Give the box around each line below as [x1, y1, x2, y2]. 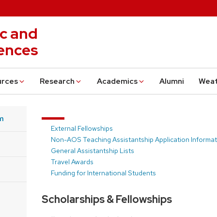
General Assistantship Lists [50, 146, 134, 155]
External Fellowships [50, 124, 113, 133]
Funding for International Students [50, 168, 156, 177]
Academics [96, 76, 138, 87]
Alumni [159, 76, 185, 87]
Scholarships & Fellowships [41, 192, 172, 207]
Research [40, 76, 75, 87]
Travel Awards [50, 157, 93, 166]
